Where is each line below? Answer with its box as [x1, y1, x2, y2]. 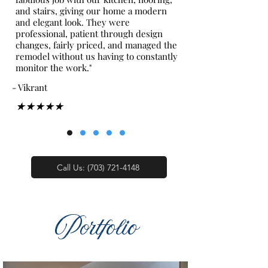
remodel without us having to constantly [16, 50, 178, 62]
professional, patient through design [16, 28, 163, 39]
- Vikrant [12, 81, 47, 93]
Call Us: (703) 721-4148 [56, 162, 139, 173]
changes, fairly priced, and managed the [16, 39, 177, 51]
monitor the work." [16, 62, 92, 74]
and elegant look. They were [16, 16, 130, 28]
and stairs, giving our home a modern [16, 5, 167, 17]
